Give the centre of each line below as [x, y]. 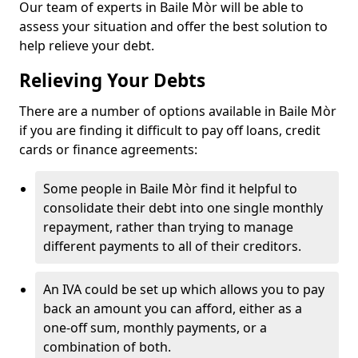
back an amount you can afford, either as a [173, 308]
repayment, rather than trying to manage [168, 227]
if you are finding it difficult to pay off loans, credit [170, 130]
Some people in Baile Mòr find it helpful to [170, 189]
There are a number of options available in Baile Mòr [178, 111]
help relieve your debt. [87, 46]
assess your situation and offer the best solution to [173, 26]
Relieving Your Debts [112, 80]
